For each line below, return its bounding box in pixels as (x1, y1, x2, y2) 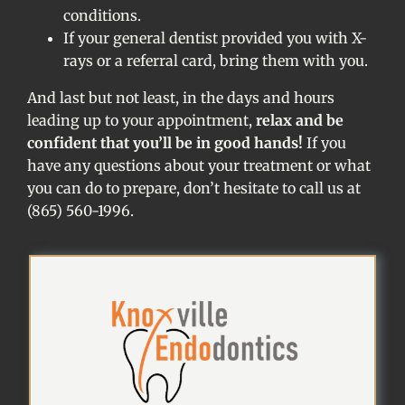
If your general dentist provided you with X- (63, 28, 367, 47)
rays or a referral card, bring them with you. (63, 51, 368, 70)
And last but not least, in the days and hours (27, 88, 334, 107)
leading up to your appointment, (27, 110, 256, 129)
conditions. (63, 5, 141, 24)
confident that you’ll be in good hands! (27, 133, 303, 152)
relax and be (256, 110, 344, 129)
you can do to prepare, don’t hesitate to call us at (27, 178, 361, 197)
